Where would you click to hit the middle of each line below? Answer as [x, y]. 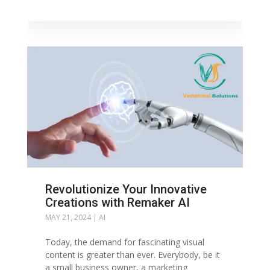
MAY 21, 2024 [68, 218]
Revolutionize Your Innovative [126, 190]
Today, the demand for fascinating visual [124, 242]
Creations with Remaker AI [117, 203]
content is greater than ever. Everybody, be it [132, 255]
